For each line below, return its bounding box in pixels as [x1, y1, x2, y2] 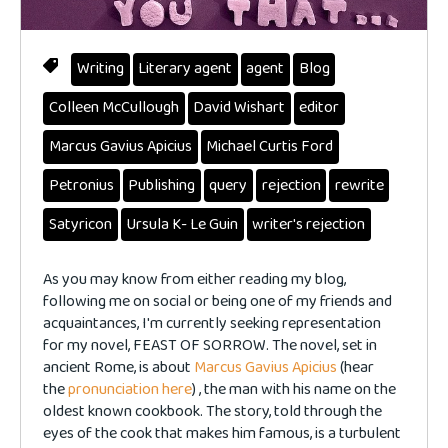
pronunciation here [68, 377, 193, 403]
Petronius [48, 172, 114, 198]
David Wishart [193, 95, 286, 121]
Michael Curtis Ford [206, 133, 334, 159]
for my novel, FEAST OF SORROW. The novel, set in [43, 333, 378, 359]
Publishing [128, 172, 196, 198]
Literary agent [138, 56, 233, 82]
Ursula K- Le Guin [126, 211, 239, 237]
